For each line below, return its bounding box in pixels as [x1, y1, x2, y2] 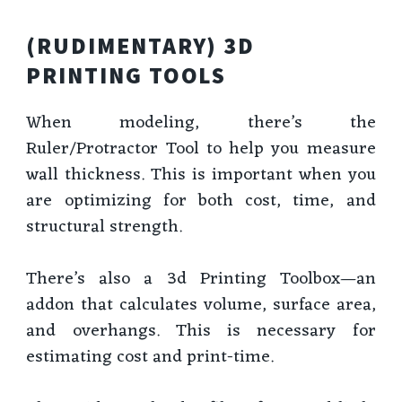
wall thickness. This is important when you [26, 159, 376, 190]
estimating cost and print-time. [26, 341, 275, 372]
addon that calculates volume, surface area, [26, 289, 376, 320]
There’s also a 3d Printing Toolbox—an [26, 263, 376, 294]
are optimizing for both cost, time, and [26, 185, 376, 216]
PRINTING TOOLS [26, 60, 227, 90]
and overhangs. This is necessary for [26, 315, 376, 346]
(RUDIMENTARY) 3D [26, 31, 256, 60]
